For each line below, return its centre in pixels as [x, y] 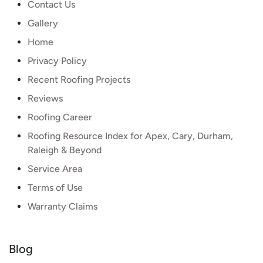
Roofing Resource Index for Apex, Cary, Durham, [130, 136]
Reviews [45, 98]
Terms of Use [55, 188]
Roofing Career [60, 117]
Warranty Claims [63, 206]
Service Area [55, 169]
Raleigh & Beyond [65, 150]
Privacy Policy [57, 61]
